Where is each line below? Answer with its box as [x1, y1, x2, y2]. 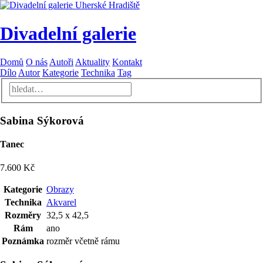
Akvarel [46, 197, 76, 207]
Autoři [49, 56, 73, 67]
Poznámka [2, 235, 44, 246]
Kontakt [112, 56, 142, 67]
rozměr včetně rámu [46, 235, 120, 246]
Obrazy [46, 184, 74, 194]
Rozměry [5, 210, 41, 220]
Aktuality [75, 56, 110, 67]
